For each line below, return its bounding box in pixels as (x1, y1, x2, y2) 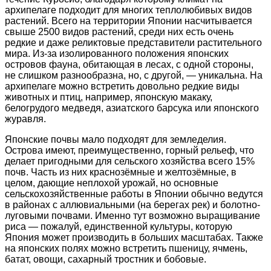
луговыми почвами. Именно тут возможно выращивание (5, 211, 260, 221)
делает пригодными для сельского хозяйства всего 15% (5, 156, 255, 167)
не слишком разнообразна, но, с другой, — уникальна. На (5, 70, 263, 81)
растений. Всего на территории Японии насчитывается (5, 16, 252, 27)
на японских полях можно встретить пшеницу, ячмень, (5, 243, 247, 254)
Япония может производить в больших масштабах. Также (5, 232, 263, 243)
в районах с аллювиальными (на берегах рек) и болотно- (5, 200, 260, 211)
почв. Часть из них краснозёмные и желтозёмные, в (5, 167, 237, 178)
